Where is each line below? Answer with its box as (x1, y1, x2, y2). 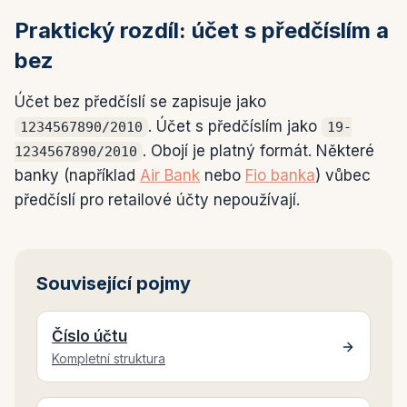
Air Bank (140, 166, 200, 184)
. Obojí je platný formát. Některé (143, 142, 374, 160)
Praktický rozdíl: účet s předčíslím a (15, 17, 389, 44)
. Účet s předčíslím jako (148, 117, 322, 135)
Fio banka (245, 166, 315, 184)
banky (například (15, 166, 140, 184)
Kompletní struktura (52, 351, 165, 366)
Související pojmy (36, 273, 191, 294)
